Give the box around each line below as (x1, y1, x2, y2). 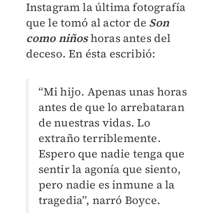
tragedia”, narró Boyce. (38, 192, 161, 208)
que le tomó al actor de (25, 15, 149, 30)
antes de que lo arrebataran (38, 99, 184, 115)
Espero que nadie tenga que (38, 146, 185, 161)
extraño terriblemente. (38, 130, 161, 146)
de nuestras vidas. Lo (38, 115, 151, 130)
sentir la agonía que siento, (38, 161, 181, 177)
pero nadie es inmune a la (38, 177, 175, 192)
